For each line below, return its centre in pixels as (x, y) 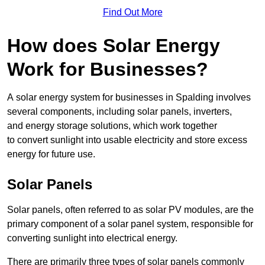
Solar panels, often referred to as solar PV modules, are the (130, 210)
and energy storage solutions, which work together (112, 126)
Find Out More (132, 12)
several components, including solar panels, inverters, (119, 112)
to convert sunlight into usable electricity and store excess (127, 140)
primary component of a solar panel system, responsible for (130, 224)
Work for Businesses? (108, 70)
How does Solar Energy (114, 46)
